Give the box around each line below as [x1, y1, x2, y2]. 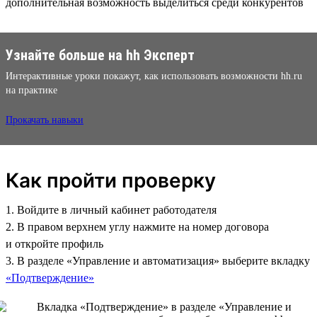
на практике [6, 84, 57, 96]
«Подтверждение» [6, 271, 94, 284]
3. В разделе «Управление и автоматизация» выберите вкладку [6, 254, 310, 267]
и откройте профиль [6, 237, 103, 250]
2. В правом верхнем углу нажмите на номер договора [6, 220, 269, 233]
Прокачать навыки [6, 114, 83, 125]
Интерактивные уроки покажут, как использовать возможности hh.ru [6, 70, 302, 81]
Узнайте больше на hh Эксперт [6, 46, 195, 64]
